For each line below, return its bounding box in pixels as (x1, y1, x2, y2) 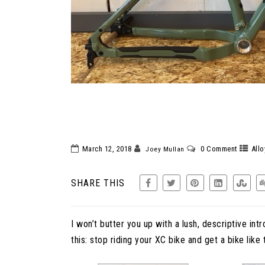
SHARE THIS (71, 177, 125, 189)
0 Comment (201, 144, 237, 153)
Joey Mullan (146, 144, 185, 153)
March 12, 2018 (82, 144, 132, 153)
